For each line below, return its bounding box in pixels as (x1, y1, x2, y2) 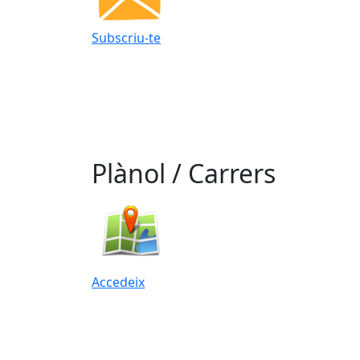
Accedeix (92, 272, 145, 291)
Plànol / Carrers (92, 155, 276, 190)
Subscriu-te (92, 29, 161, 47)
